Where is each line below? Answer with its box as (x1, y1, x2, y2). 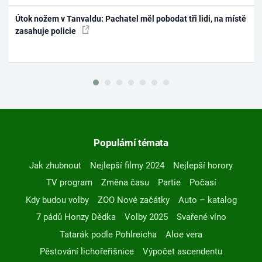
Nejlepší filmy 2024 (90, 160, 164, 171)
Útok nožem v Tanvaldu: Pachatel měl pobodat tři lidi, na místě (15, 13, 247, 23)
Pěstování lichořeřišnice (40, 246, 134, 257)
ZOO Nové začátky (97, 194, 170, 205)
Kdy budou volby (25, 194, 89, 205)
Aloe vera (166, 229, 202, 240)
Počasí (189, 177, 216, 188)
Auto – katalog (178, 194, 237, 205)
